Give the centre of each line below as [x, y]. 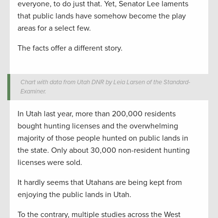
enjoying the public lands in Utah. [74, 194]
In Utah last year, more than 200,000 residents [97, 114]
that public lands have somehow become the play [102, 16]
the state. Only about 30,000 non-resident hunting [104, 150]
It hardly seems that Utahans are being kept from [100, 182]
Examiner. [34, 91]
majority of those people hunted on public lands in [103, 138]
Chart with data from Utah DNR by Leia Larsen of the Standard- [106, 82]
